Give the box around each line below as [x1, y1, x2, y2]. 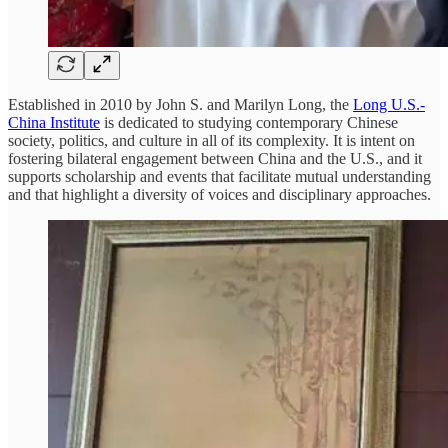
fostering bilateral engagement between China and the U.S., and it [8, 150, 422, 168]
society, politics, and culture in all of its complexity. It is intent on [8, 132, 415, 150]
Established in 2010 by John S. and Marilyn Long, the [8, 96, 353, 114]
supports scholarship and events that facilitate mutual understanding [8, 168, 431, 186]
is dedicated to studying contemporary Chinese [100, 114, 398, 132]
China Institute [8, 114, 100, 132]
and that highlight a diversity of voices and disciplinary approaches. [8, 186, 431, 204]
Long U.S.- [353, 96, 425, 114]
